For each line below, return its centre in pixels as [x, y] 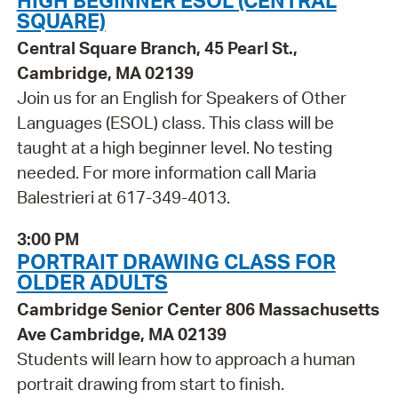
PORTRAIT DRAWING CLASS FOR [176, 261]
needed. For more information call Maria [166, 172]
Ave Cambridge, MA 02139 [121, 334]
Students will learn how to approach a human [186, 358]
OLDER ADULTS [92, 281]
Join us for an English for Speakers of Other [181, 98]
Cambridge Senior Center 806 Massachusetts [198, 309]
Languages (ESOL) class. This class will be [175, 123]
